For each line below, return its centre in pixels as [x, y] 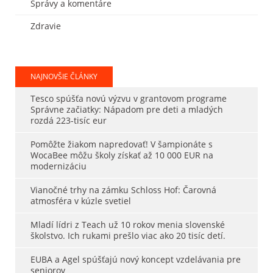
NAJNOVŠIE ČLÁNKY [64, 77]
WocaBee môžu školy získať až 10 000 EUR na [122, 155]
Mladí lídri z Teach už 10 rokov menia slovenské [128, 225]
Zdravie [46, 26]
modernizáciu [58, 166]
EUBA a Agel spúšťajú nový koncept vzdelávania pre [136, 260]
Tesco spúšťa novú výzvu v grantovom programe [129, 99]
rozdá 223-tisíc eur [69, 121]
